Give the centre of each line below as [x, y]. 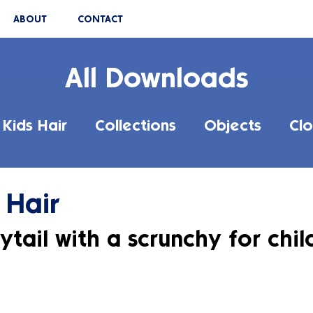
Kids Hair [35, 125]
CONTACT [100, 19]
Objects [233, 125]
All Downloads [156, 78]
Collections [136, 125]
